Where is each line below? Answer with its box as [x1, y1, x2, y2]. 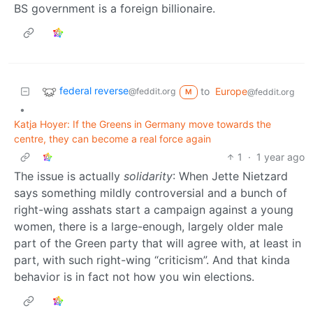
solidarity [124, 168, 173, 183]
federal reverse [59, 84, 129, 96]
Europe [214, 85, 247, 97]
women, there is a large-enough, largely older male [14, 219, 283, 233]
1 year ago [256, 150, 305, 163]
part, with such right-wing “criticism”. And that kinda [14, 252, 290, 267]
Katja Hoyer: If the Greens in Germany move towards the [14, 117, 271, 130]
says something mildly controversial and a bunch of [14, 185, 287, 200]
